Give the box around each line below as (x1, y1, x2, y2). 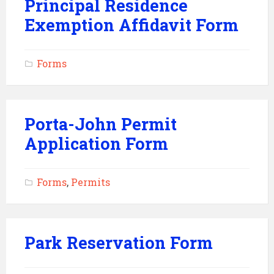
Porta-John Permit (24, 113, 177, 135)
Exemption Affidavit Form (24, 14, 239, 35)
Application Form (24, 133, 168, 154)
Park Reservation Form (24, 232, 213, 253)
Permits (71, 176, 110, 188)
